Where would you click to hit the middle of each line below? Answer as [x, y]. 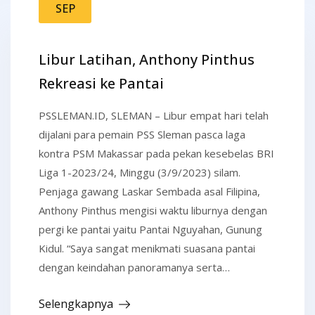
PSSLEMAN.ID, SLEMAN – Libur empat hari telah [154, 116]
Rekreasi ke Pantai [101, 84]
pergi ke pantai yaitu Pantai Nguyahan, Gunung [150, 230]
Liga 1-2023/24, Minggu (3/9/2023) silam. [140, 173]
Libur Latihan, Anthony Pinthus [147, 60]
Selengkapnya [76, 304]
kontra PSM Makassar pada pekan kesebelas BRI [156, 154]
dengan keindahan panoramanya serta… [134, 268]
